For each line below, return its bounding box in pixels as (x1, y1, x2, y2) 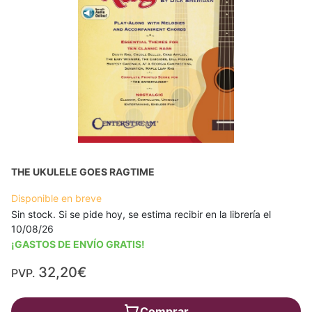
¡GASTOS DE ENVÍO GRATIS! (11, 238, 145, 251)
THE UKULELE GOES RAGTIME (11, 166, 155, 178)
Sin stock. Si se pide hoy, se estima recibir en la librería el (11, 208, 271, 221)
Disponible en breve (11, 192, 102, 205)
